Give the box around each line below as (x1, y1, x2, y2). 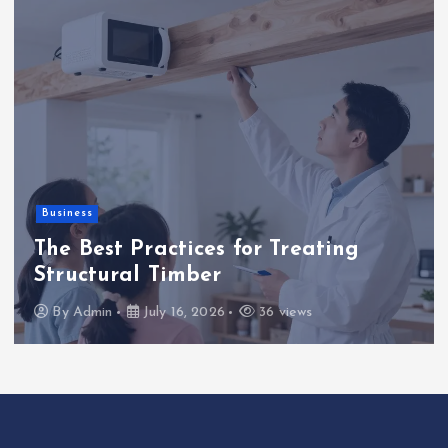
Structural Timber (34, 264, 222, 286)
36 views (255, 304, 313, 320)
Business (41, 207, 93, 219)
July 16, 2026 (138, 304, 225, 320)
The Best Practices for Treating (34, 238, 360, 260)
